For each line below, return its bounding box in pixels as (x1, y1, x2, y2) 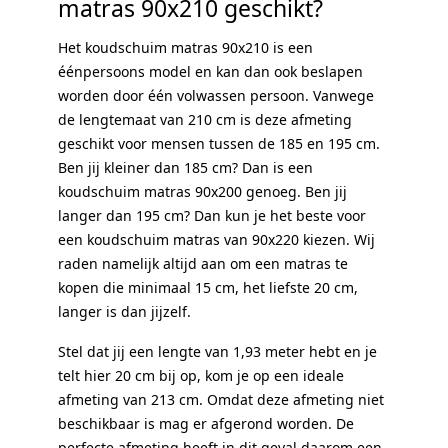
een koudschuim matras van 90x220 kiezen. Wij (58, 229, 375, 249)
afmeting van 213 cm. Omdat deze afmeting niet (58, 389, 384, 409)
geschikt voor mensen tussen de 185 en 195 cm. (58, 133, 380, 153)
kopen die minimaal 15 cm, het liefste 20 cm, (58, 277, 358, 297)
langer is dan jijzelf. (58, 301, 191, 321)
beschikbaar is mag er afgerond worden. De (58, 413, 354, 433)
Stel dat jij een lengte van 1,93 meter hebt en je (58, 341, 377, 361)
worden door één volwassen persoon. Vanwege (58, 85, 374, 105)
